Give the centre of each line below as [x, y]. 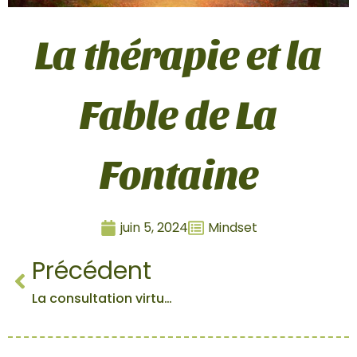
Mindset [232, 228]
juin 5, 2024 [154, 228]
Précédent [92, 271]
